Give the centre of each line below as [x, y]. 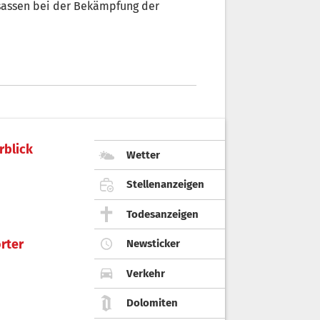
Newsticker [153, 244]
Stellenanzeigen [165, 185]
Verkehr [146, 273]
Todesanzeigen [162, 214]
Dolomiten [152, 303]
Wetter [143, 155]
